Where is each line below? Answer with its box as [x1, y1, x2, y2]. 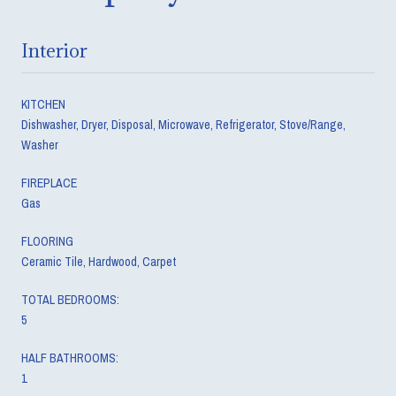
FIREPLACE [21, 174, 77, 191]
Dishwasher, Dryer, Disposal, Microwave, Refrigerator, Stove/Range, [21, 116, 346, 133]
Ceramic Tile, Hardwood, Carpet [21, 253, 176, 270]
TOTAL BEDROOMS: [21, 291, 119, 308]
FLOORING [21, 232, 73, 249]
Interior [21, 38, 88, 63]
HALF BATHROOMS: [21, 349, 118, 366]
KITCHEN [21, 95, 65, 112]
